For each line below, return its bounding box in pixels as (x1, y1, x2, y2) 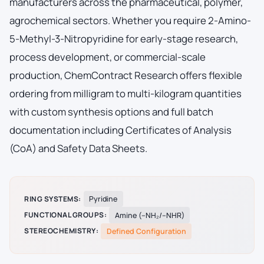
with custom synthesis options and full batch (9, 104, 213, 118)
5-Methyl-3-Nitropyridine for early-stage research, (9, 31, 238, 45)
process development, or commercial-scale (9, 49, 206, 64)
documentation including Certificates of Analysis (9, 123, 232, 137)
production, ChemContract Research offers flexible (9, 68, 242, 82)
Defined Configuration (106, 226, 186, 236)
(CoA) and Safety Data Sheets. (9, 141, 147, 155)
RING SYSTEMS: (24, 193, 81, 204)
